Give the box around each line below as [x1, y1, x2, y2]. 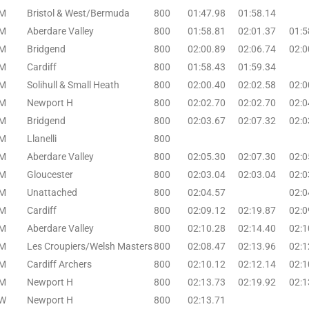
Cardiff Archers [27, 258, 92, 270]
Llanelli [27, 132, 57, 144]
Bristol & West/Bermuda [27, 7, 130, 19]
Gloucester [27, 168, 73, 180]
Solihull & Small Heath [27, 79, 119, 90]
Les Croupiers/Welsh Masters [27, 240, 152, 252]
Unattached [27, 186, 77, 198]
